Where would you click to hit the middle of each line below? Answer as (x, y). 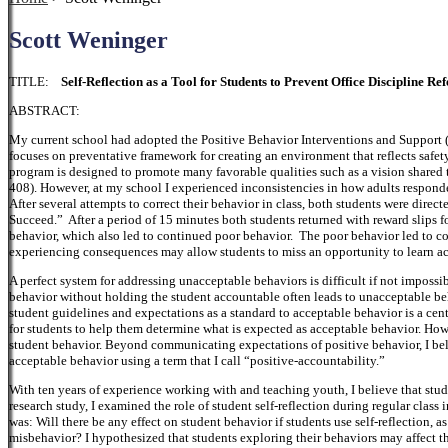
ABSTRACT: (44, 110)
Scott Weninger (88, 39)
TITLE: (35, 81)
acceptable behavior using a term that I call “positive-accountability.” (197, 360)
